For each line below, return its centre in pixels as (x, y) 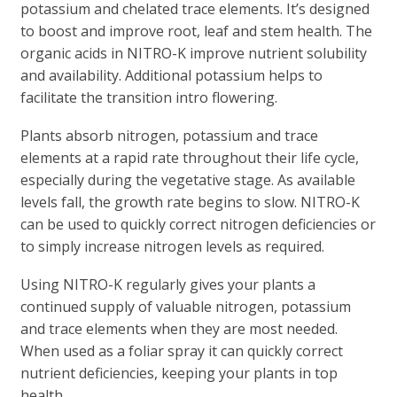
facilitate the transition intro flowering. (148, 97)
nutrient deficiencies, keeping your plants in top (179, 373)
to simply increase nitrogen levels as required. (172, 246)
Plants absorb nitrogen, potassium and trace (169, 135)
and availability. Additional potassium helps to (171, 75)
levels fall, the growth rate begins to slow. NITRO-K (190, 202)
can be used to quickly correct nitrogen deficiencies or (198, 224)
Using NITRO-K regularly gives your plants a (167, 284)
